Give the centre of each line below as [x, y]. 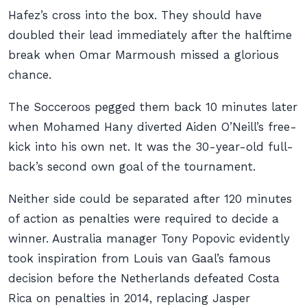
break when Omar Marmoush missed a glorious [144, 55]
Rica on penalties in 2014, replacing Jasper [129, 298]
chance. [30, 75]
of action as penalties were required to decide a [144, 219]
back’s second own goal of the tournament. [132, 167]
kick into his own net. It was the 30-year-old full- [151, 147]
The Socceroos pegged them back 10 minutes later [153, 107]
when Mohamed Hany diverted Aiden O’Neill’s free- [152, 127]
